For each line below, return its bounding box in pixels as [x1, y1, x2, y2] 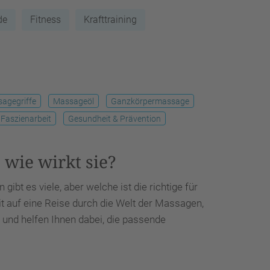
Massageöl [53, 96, 94, 106]
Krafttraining [84, 14, 137, 25]
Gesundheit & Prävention [68, 114, 161, 124]
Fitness [30, 14, 61, 25]
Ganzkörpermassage [111, 96, 189, 106]
